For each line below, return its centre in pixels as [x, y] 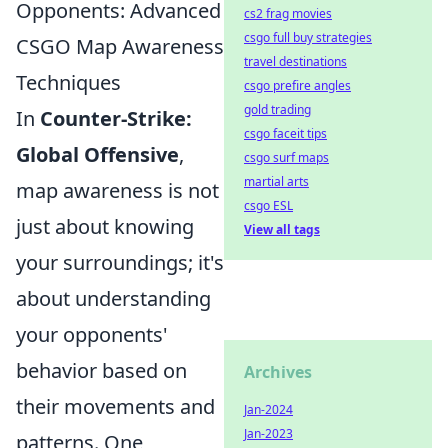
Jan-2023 [268, 433]
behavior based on [101, 371]
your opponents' [92, 335]
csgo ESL [268, 205]
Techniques [68, 83]
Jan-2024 [268, 409]
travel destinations [295, 61]
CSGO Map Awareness [120, 47]
